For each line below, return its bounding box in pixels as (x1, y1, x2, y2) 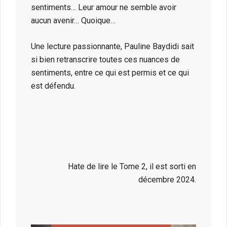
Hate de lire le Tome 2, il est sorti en (68, 162, 196, 172)
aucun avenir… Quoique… (31, 16, 116, 26)
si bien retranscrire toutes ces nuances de (31, 55, 180, 65)
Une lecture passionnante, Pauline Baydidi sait (31, 42, 194, 52)
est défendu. (31, 81, 75, 91)
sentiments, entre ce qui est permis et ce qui (31, 68, 189, 78)
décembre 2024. (138, 175, 196, 185)
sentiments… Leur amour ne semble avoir (31, 3, 176, 13)
